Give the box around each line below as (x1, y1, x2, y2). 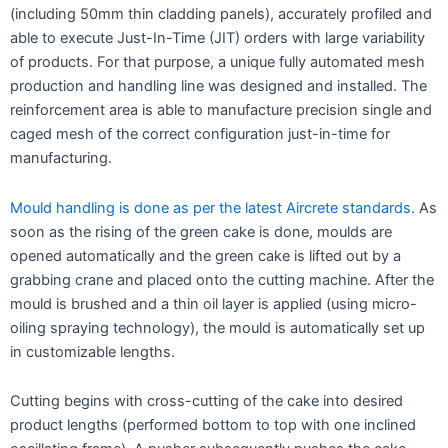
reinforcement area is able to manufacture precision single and (10, 101, 432, 120)
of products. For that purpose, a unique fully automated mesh (10, 53, 425, 72)
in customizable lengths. (10, 342, 175, 361)
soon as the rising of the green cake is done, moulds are (10, 222, 392, 241)
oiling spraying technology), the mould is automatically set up (10, 318, 425, 337)
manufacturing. (10, 149, 112, 168)
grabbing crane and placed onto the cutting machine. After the (10, 270, 434, 289)
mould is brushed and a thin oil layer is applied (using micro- (10, 294, 417, 313)
